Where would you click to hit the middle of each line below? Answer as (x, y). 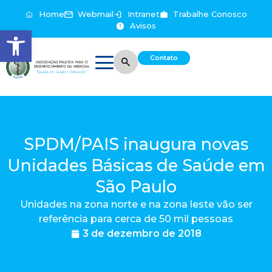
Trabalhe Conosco (210, 14)
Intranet (143, 14)
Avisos (143, 25)
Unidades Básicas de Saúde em (136, 165)
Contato (164, 58)
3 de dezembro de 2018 (142, 233)
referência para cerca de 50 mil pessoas (136, 219)
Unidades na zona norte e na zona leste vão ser (136, 204)
